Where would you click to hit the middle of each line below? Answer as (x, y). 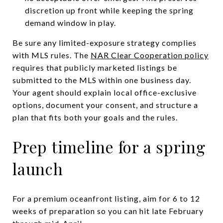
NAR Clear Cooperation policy (150, 55)
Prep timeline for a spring (109, 146)
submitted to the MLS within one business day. (102, 80)
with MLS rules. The (52, 55)
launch (38, 168)
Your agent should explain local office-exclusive (105, 92)
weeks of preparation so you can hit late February (108, 211)
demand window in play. (70, 22)
